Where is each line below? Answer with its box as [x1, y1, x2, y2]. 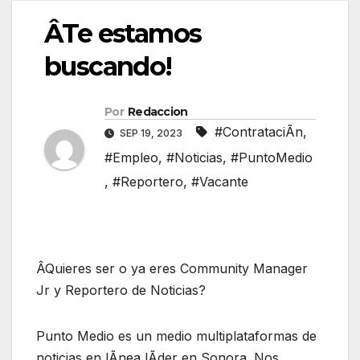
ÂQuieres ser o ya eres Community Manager [36, 260, 308, 277]
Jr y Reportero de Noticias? [36, 282, 206, 299]
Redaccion [127, 104, 188, 120]
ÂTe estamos [44, 17, 202, 49]
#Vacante [191, 174, 248, 190]
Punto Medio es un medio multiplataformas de [36, 328, 317, 345]
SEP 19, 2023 [117, 127, 185, 140]
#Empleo [104, 149, 158, 166]
